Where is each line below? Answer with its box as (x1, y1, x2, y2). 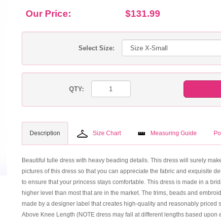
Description (30, 130, 60, 137)
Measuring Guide (150, 130, 197, 137)
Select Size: (78, 44, 114, 52)
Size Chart (93, 130, 121, 137)
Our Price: (26, 8, 71, 19)
